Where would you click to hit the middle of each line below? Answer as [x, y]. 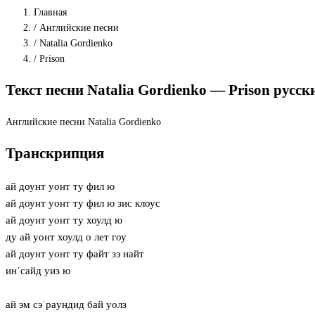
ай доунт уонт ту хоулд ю [64, 220]
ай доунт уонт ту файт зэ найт [75, 253]
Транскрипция [55, 154]
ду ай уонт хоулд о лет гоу [66, 237]
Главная [50, 12]
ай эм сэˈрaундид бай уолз [66, 304]
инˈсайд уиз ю [38, 270]
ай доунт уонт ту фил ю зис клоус [83, 203]
